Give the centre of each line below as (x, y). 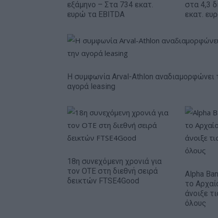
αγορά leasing (91, 86)
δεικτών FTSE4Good (103, 181)
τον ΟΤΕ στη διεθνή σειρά (112, 171)
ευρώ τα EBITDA (96, 14)
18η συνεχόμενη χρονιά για (114, 161)
